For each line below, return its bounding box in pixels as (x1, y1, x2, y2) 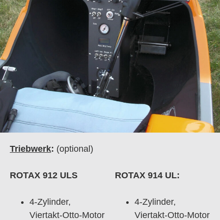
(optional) (56, 143, 93, 154)
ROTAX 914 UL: (115, 170, 180, 180)
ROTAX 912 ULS (10, 170, 78, 180)
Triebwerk (10, 143, 51, 154)
